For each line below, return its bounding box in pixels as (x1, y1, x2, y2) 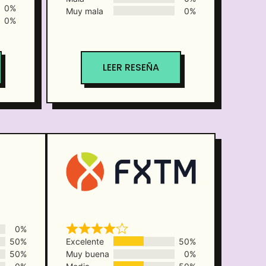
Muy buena (65, 249, 109, 259)
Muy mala (65, 5, 103, 16)
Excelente (65, 236, 104, 247)
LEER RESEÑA (103, 60, 160, 74)
